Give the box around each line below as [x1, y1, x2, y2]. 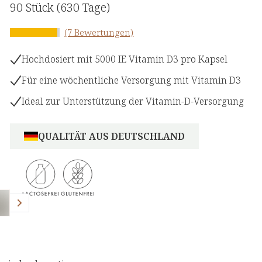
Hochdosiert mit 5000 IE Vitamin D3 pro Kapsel [22, 53, 228, 66]
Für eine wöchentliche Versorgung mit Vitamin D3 [22, 74, 242, 87]
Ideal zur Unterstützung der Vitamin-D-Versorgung [22, 95, 244, 108]
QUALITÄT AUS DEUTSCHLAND [38, 130, 185, 143]
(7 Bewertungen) [64, 26, 134, 39]
